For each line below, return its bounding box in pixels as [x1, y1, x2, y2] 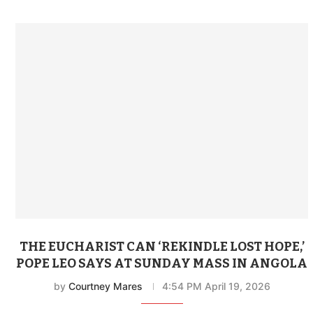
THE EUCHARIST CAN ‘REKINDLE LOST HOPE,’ [19, 238, 305, 254]
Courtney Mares [68, 279, 143, 292]
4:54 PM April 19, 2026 [161, 279, 270, 292]
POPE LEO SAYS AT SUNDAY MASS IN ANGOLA [16, 255, 308, 271]
